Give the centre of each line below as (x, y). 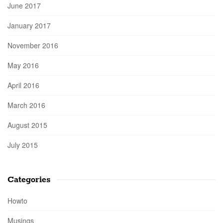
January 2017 (29, 25)
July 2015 (23, 145)
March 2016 (26, 105)
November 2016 (33, 45)
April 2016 (23, 85)
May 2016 (23, 65)
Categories (29, 180)
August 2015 (27, 125)
